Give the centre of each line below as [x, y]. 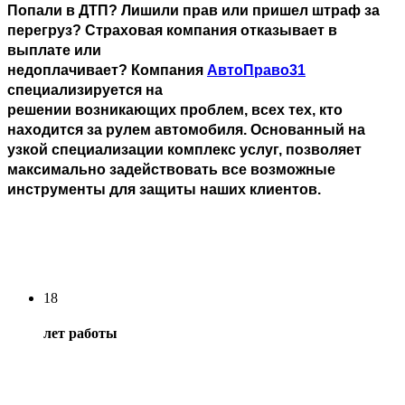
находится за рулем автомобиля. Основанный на [186, 130]
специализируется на [85, 90]
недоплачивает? [69, 71]
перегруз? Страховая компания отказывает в [172, 31]
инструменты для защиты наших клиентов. [164, 190]
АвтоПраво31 [256, 71]
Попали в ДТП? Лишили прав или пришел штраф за [193, 11]
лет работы [80, 333]
